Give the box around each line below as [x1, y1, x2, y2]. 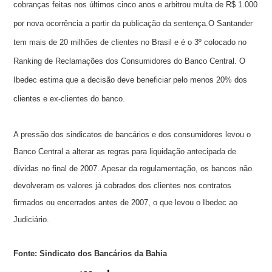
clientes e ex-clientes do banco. [13, 94, 126, 104]
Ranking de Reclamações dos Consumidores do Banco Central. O [13, 56, 246, 66]
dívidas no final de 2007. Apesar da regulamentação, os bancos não [13, 164, 253, 174]
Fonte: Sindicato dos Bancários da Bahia [13, 249, 168, 259]
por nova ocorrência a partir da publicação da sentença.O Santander [13, 19, 253, 29]
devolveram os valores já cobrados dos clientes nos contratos [13, 181, 232, 191]
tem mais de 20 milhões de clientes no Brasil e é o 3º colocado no [13, 38, 247, 47]
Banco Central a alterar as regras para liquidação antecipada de [13, 147, 237, 157]
